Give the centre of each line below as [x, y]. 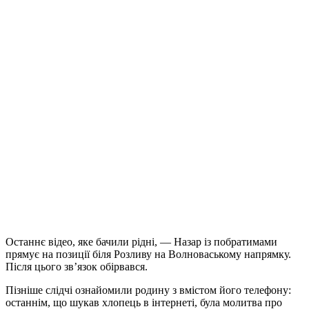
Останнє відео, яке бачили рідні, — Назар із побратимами [141, 241]
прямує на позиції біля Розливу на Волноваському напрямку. [148, 254]
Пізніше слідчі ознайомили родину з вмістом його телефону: [148, 290]
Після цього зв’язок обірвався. [77, 266]
